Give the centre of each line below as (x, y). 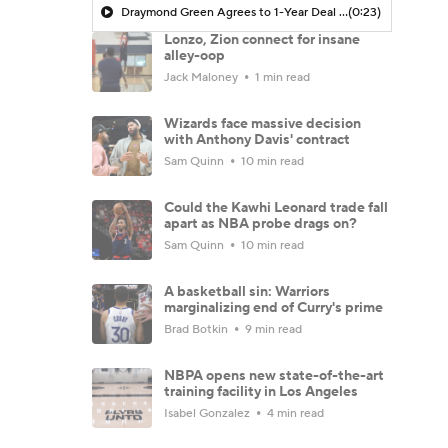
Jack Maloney (202, 77)
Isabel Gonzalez (208, 413)
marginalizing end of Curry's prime (273, 307)
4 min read (294, 413)
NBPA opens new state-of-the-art (274, 375)
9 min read (272, 329)
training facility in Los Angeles (261, 391)
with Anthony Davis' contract (257, 139)
